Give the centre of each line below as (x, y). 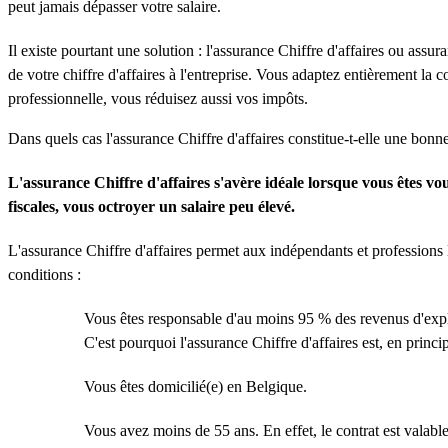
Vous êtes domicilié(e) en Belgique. (195, 386)
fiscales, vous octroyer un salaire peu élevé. (151, 206)
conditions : (44, 274)
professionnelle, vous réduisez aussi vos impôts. (158, 98)
